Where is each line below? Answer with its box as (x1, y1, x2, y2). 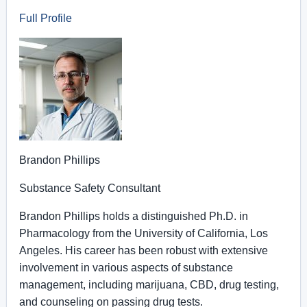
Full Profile (19, 12, 72, 24)
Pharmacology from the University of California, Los (19, 228, 268, 239)
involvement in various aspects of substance (19, 262, 233, 273)
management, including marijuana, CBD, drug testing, (19, 279, 279, 291)
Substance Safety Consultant (19, 182, 160, 194)
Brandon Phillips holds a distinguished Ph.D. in (19, 210, 248, 222)
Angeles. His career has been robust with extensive (19, 245, 268, 256)
